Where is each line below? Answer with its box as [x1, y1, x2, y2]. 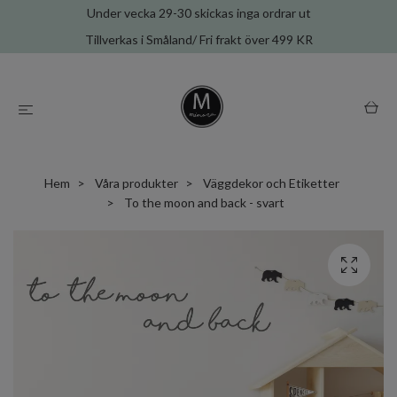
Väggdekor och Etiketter [202, 175, 339, 191]
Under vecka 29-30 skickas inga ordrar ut [86, 5, 311, 20]
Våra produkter [94, 175, 178, 191]
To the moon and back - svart [121, 195, 284, 210]
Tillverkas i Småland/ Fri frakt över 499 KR [84, 32, 313, 47]
